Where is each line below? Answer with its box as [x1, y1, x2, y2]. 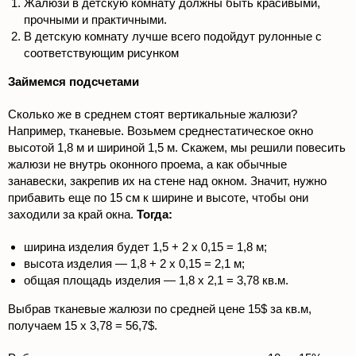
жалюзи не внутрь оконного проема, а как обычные [8, 157, 287, 172]
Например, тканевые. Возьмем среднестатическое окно [8, 124, 313, 138]
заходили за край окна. [8, 207, 137, 222]
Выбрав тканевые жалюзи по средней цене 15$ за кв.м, [8, 302, 311, 316]
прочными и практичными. [24, 13, 167, 27]
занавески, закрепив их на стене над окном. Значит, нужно [8, 174, 327, 188]
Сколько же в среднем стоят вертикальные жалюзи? [8, 107, 297, 122]
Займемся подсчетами [8, 75, 139, 89]
